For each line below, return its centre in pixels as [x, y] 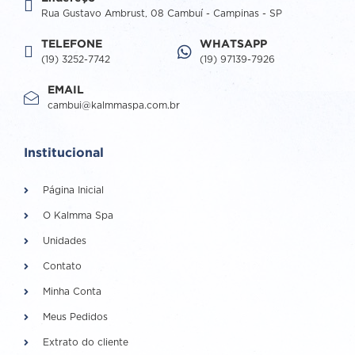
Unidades [65, 242]
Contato [62, 267]
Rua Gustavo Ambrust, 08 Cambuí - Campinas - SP [162, 14]
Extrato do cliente [86, 343]
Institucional [64, 154]
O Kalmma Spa [78, 216]
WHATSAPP [233, 45]
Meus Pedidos [75, 318]
